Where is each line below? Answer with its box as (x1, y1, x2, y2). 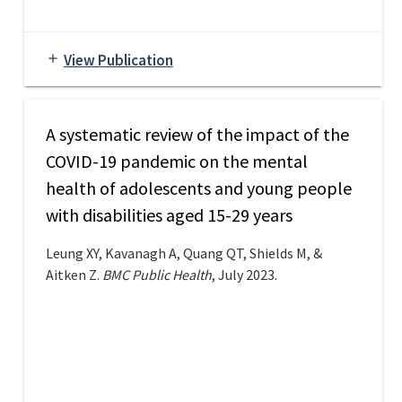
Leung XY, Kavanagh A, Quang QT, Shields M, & (45, 244, 322, 263)
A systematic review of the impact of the (45, 123, 349, 146)
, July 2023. (211, 266, 277, 284)
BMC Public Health (101, 266, 212, 284)
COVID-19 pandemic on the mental (45, 150, 308, 173)
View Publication (63, 50, 173, 71)
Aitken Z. (45, 266, 102, 284)
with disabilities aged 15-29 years (45, 204, 293, 227)
